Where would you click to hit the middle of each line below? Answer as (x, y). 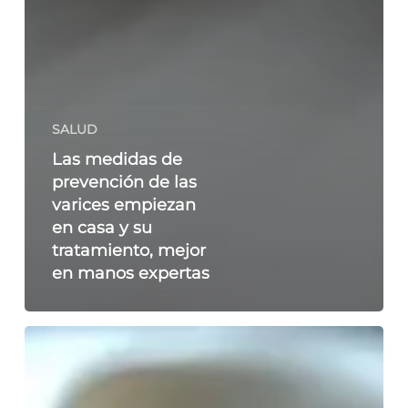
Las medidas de (117, 158)
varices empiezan (123, 204)
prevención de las (124, 181)
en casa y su (102, 227)
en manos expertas (130, 272)
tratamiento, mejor (128, 250)
